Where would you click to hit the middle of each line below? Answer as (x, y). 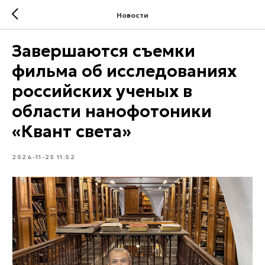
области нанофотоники (112, 112)
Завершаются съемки (104, 51)
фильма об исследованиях (124, 71)
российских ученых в (102, 91)
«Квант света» (72, 132)
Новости (132, 15)
